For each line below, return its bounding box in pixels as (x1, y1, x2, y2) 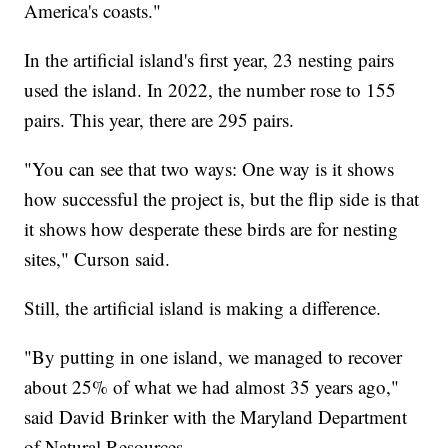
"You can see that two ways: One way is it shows (24, 156, 395, 182)
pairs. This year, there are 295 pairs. (24, 107, 295, 133)
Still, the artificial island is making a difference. (24, 295, 382, 321)
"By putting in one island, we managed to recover (24, 344, 403, 370)
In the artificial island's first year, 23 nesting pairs (24, 47, 395, 73)
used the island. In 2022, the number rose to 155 (24, 77, 397, 103)
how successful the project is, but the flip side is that (24, 186, 420, 212)
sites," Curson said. (24, 246, 171, 272)
